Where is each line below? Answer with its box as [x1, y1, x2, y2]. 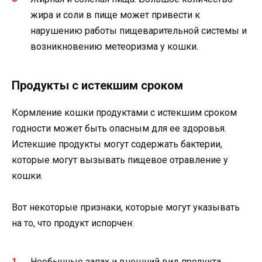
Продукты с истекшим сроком [12, 78, 183, 93]
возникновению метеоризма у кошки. [30, 41, 198, 53]
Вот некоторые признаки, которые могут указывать [12, 202, 240, 213]
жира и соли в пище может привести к [30, 9, 200, 21]
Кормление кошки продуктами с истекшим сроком [12, 107, 237, 119]
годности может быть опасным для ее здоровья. [12, 123, 226, 135]
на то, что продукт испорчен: [12, 218, 134, 229]
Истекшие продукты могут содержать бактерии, [12, 139, 222, 150]
